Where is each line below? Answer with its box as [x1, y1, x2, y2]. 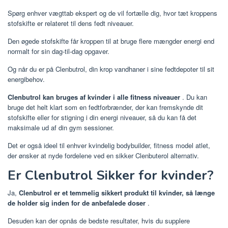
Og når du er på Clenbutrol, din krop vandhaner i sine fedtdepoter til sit [8, 64, 214, 74]
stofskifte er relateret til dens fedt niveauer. [8, 18, 134, 28]
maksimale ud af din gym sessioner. [8, 122, 114, 132]
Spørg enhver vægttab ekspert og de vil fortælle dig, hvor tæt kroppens [8, 8, 217, 18]
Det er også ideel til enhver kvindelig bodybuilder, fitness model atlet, [8, 140, 210, 150]
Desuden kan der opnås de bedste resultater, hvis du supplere [8, 215, 190, 225]
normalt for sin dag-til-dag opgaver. [8, 46, 109, 56]
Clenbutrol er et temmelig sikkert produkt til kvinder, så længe [19, 187, 215, 197]
